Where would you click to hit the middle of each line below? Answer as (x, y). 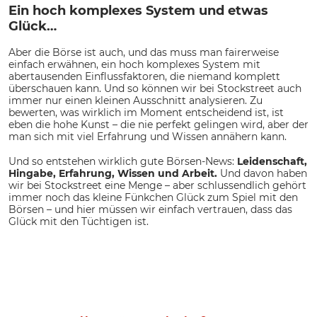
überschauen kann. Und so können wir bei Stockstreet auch (155, 89)
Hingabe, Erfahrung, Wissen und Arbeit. (114, 174)
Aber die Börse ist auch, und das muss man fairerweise (144, 53)
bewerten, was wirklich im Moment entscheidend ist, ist (146, 113)
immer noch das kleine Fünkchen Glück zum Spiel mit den (153, 198)
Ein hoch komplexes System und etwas (138, 11)
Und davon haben (264, 174)
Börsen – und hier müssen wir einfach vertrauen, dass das (150, 210)
